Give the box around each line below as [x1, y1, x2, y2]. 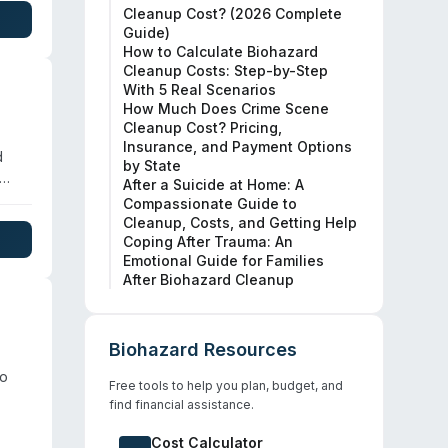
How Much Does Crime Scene [123, 100, 329, 117]
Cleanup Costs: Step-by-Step [123, 62, 328, 79]
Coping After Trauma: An [123, 233, 293, 250]
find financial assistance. [109, 397, 254, 412]
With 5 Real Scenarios [123, 81, 276, 98]
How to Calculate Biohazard [123, 43, 318, 60]
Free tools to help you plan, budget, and [109, 378, 343, 393]
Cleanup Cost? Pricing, [123, 119, 282, 136]
